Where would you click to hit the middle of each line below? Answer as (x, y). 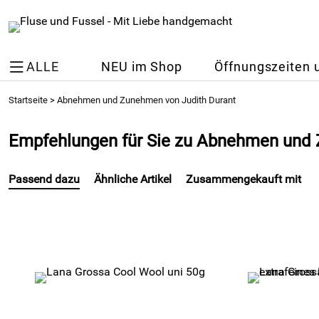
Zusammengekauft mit (244, 179)
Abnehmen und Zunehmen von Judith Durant (146, 100)
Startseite (28, 100)
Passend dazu (44, 179)
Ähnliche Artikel (133, 179)
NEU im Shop (142, 67)
